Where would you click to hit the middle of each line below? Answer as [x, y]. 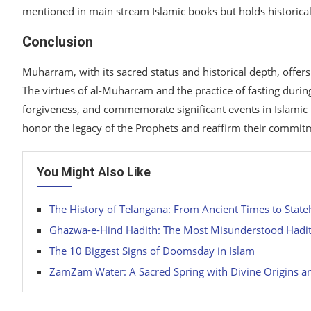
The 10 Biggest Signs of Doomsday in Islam [152, 251]
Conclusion [58, 42]
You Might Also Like [94, 172]
